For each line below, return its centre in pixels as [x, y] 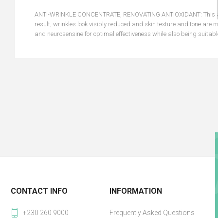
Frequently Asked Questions [152, 213]
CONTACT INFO [39, 191]
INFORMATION [136, 191]
